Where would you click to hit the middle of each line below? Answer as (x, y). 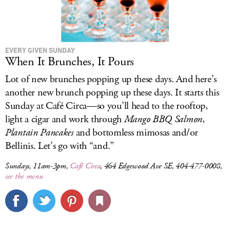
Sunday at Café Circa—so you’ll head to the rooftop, (107, 106)
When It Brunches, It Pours (70, 62)
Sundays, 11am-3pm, (38, 166)
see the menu (24, 176)
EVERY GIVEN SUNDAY (40, 50)
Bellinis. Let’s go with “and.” (60, 146)
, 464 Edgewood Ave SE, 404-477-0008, (161, 166)
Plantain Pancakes (39, 133)
